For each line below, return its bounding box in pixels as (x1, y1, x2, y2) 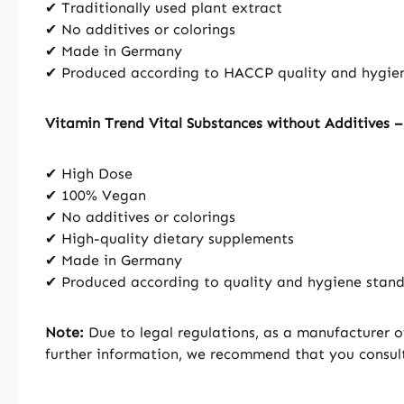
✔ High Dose (45, 164, 133, 182)
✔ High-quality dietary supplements (45, 229, 294, 247)
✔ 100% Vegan (45, 186, 146, 204)
